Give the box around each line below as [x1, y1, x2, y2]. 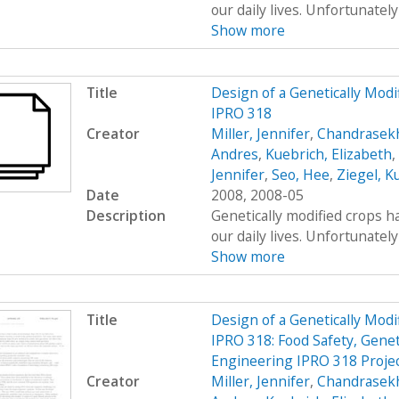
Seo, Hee [271, 165, 330, 185]
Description [85, 206, 166, 226]
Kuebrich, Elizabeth [265, 144, 392, 165]
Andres [210, 144, 258, 165]
